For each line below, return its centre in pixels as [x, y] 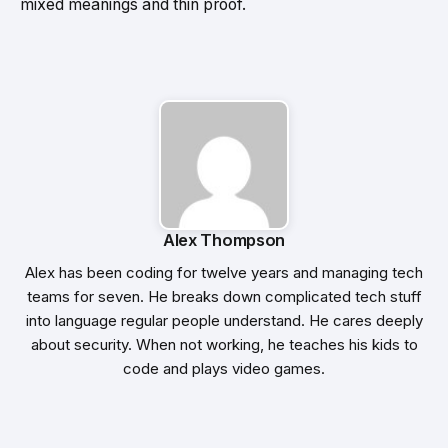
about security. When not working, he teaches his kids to [224, 344]
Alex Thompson [224, 239]
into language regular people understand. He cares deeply [224, 320]
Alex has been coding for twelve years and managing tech [224, 272]
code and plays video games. [224, 368]
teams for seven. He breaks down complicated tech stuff [224, 296]
